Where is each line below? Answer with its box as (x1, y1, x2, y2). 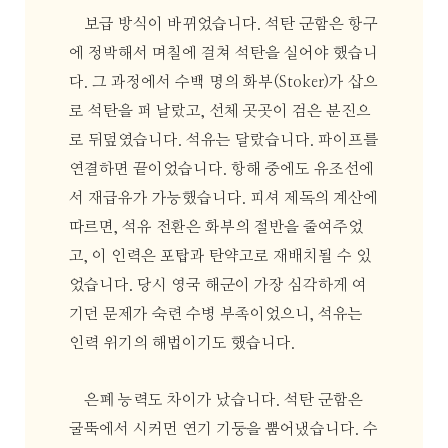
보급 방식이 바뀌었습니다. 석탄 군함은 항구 (84, 17, 379, 33)
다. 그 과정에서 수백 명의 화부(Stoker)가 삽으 (68, 75, 378, 91)
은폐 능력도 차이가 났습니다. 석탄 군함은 (84, 392, 364, 408)
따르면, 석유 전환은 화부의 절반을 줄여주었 (68, 220, 363, 236)
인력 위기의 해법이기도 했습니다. (68, 336, 295, 352)
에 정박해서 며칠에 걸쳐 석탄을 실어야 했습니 (68, 46, 378, 62)
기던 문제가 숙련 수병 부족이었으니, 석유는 (68, 307, 363, 323)
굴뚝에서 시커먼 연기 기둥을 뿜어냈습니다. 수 (68, 421, 378, 437)
